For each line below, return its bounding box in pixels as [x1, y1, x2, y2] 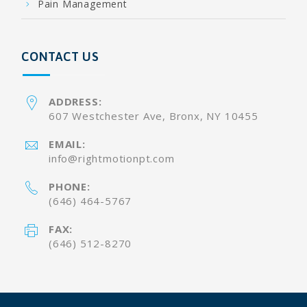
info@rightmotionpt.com [49, 151, 175, 166]
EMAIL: [49, 137, 86, 151]
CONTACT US [21, 49, 99, 64]
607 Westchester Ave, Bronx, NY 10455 [49, 109, 258, 123]
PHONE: [49, 180, 90, 194]
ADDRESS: [49, 95, 102, 109]
